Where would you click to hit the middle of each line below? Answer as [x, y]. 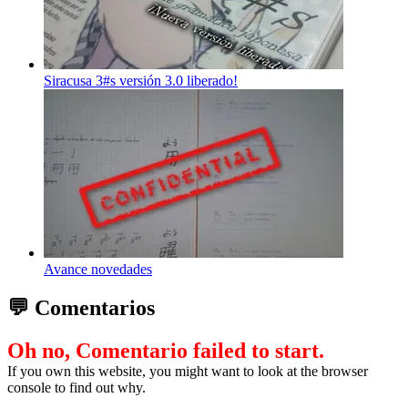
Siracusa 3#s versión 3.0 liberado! [141, 80]
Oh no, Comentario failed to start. [166, 350]
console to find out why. [76, 387]
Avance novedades [98, 269]
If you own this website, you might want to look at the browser [188, 371]
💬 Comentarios [81, 307]
